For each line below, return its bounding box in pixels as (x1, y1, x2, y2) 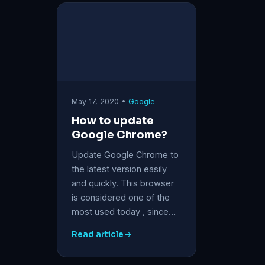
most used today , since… (72, 206, 176, 216)
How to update (72, 114, 154, 127)
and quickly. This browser (72, 177, 174, 188)
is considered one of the (72, 192, 170, 202)
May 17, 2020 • (72, 96, 128, 106)
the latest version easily (72, 163, 167, 174)
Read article (72, 229, 124, 240)
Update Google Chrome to (72, 149, 179, 160)
